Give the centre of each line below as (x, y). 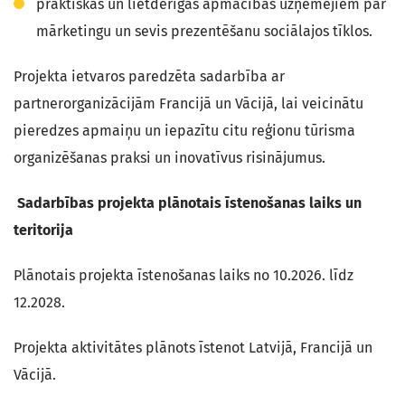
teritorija (43, 230)
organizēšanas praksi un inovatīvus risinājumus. (170, 158)
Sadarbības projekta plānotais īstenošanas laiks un (188, 203)
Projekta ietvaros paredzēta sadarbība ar (149, 76)
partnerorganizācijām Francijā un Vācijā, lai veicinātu (188, 104)
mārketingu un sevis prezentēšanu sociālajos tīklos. (204, 31)
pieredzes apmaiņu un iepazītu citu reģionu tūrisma (184, 131)
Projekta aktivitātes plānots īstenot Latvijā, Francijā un (193, 348)
